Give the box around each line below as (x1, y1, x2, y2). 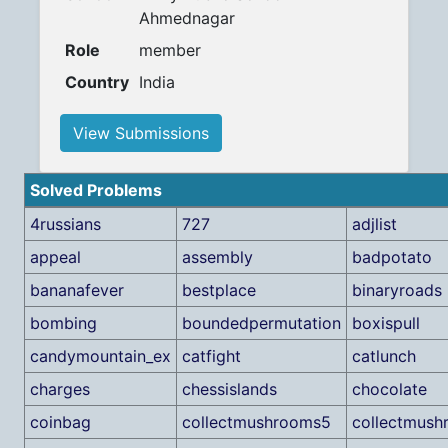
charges (29, 379, 90, 399)
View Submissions (73, 123, 209, 143)
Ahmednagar (138, 8, 235, 28)
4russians (29, 214, 101, 234)
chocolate (351, 379, 427, 399)
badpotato (351, 247, 432, 267)
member (138, 40, 201, 60)
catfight (181, 346, 241, 366)
